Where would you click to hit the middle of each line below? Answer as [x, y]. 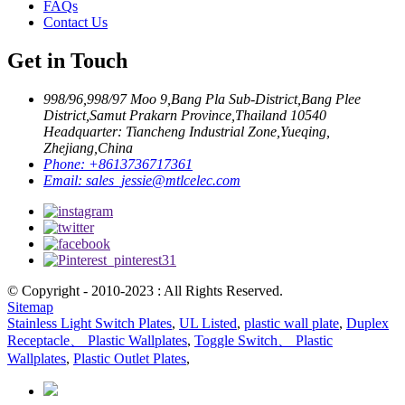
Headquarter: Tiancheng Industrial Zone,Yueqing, [187, 131]
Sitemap [30, 306]
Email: [65, 180]
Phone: [66, 164]
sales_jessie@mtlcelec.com [163, 180]
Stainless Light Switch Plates [89, 323]
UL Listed [208, 323]
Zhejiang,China [88, 147]
